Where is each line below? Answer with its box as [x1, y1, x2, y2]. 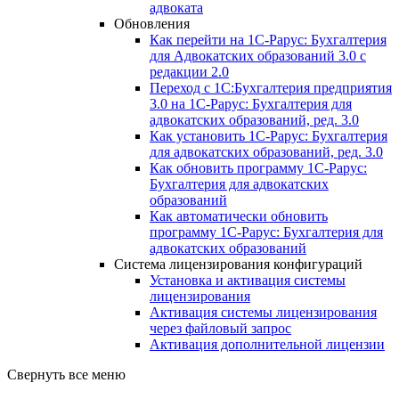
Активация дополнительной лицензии [150, 336, 385, 352]
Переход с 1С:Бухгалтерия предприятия [150, 79, 392, 95]
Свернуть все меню [7, 366, 126, 382]
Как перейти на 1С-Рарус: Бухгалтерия [150, 31, 387, 47]
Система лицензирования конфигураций [114, 256, 362, 272]
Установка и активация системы [150, 272, 346, 288]
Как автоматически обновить [150, 208, 328, 224]
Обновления [114, 15, 190, 31]
